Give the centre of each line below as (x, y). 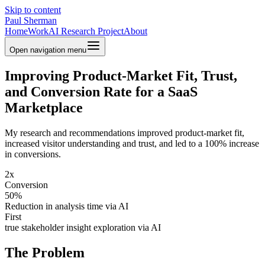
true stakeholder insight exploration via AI (83, 227)
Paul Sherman (31, 20)
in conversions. (33, 154)
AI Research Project (86, 31)
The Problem (45, 252)
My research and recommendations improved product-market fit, (125, 132)
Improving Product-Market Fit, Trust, (121, 75)
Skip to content (33, 10)
